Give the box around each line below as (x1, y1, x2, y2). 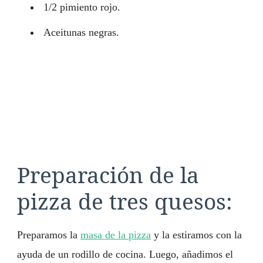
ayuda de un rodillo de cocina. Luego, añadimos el (17, 248, 233, 260)
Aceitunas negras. (43, 26, 119, 39)
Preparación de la (17, 160, 199, 190)
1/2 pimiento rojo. (43, 1, 120, 14)
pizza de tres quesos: (17, 186, 232, 217)
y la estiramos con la (151, 228, 242, 241)
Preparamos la (17, 228, 80, 241)
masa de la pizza (80, 228, 151, 241)
